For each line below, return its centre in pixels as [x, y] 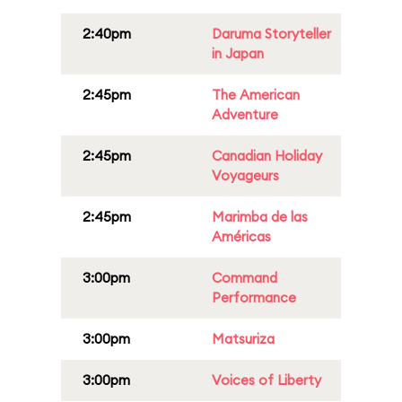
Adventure [245, 114]
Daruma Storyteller [271, 34]
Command [245, 278]
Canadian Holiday [267, 156]
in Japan [238, 53]
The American [256, 95]
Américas [241, 236]
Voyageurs [245, 175]
